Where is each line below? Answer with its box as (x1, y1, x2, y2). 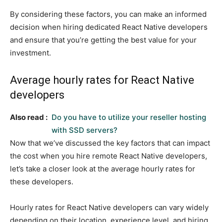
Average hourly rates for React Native (10, 73, 194, 86)
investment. (10, 48, 51, 57)
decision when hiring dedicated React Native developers (10, 22, 208, 32)
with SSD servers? (52, 125, 117, 135)
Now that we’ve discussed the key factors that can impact (10, 138, 210, 148)
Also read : (10, 112, 48, 122)
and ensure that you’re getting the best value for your (10, 35, 197, 45)
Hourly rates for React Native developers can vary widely (10, 202, 209, 212)
